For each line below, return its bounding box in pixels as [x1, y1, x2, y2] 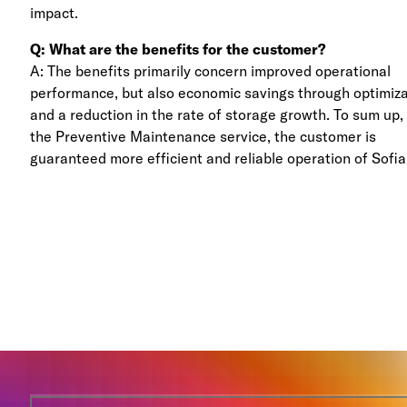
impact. [30, 3, 79, 22]
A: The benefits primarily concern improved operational [30, 61, 392, 80]
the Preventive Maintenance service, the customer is [30, 126, 377, 145]
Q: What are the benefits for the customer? [30, 39, 326, 58]
